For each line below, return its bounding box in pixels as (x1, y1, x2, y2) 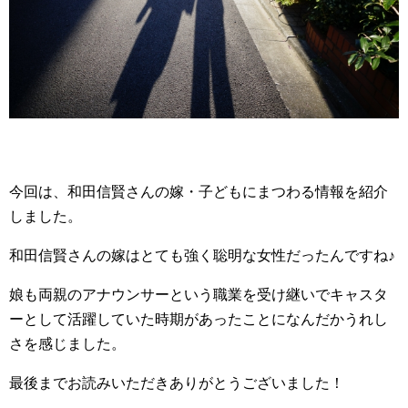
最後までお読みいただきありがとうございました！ (9, 374, 344, 391)
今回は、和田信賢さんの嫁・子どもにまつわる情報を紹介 (9, 183, 388, 199)
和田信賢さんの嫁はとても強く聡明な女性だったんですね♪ (9, 247, 395, 263)
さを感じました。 (9, 335, 126, 352)
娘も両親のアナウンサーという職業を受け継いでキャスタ (9, 286, 388, 302)
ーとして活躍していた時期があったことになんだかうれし (9, 311, 388, 327)
